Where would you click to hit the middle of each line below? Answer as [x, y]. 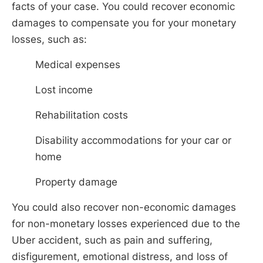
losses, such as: [49, 39]
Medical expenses [78, 64]
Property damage [76, 182]
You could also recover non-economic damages [124, 207]
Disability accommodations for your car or [133, 140]
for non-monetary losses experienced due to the [126, 223]
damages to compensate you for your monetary [124, 23]
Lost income [64, 90]
